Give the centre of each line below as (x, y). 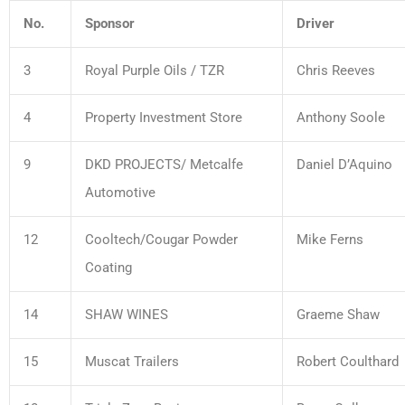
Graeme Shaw (338, 314)
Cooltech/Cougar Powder (161, 239)
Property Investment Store (164, 117)
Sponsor (110, 23)
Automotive (120, 192)
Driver (316, 23)
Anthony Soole (341, 117)
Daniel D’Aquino (344, 164)
